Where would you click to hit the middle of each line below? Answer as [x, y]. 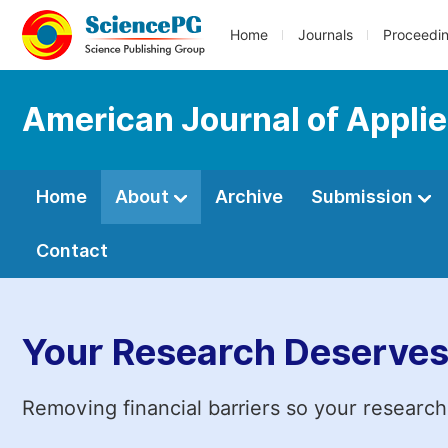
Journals [325, 35]
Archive [249, 196]
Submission [364, 196]
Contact [72, 250]
